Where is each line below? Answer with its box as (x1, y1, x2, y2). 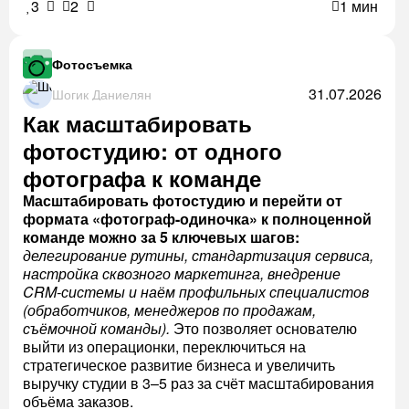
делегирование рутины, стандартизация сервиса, (23, 244, 373, 266)
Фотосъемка (52, 55, 132, 73)
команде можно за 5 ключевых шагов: (23, 225, 299, 247)
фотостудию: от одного (23, 134, 282, 166)
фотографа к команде (23, 162, 261, 194)
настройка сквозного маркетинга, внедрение (23, 262, 341, 284)
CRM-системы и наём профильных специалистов (23, 280, 369, 302)
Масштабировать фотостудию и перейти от (23, 189, 342, 211)
